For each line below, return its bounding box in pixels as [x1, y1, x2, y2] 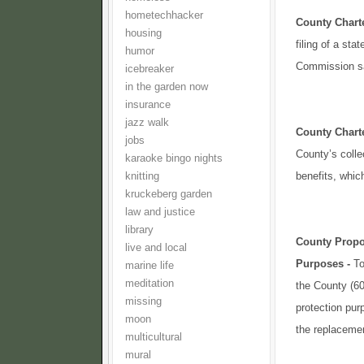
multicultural [125, 331, 182, 343]
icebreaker [125, 63, 174, 75]
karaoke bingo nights [125, 153, 223, 164]
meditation [125, 278, 174, 289]
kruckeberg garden [125, 188, 212, 200]
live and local [125, 242, 187, 253]
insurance [125, 99, 171, 110]
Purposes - [296, 258, 353, 271]
